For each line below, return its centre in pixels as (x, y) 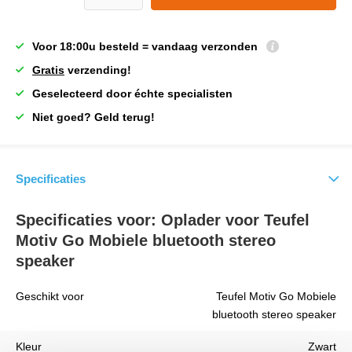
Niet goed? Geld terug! (93, 117)
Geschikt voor (50, 296)
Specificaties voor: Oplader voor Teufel (163, 220)
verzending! (98, 70)
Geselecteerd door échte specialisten (132, 93)
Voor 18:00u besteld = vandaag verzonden (147, 46)
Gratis (48, 70)
